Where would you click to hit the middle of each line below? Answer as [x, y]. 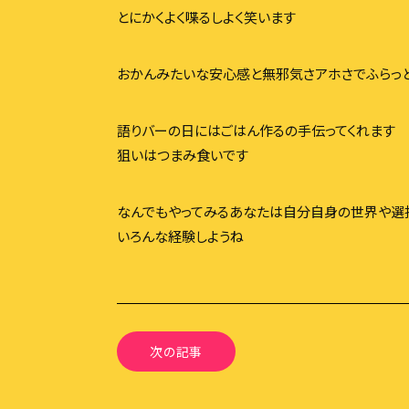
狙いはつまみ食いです [183, 154]
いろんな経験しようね [180, 236]
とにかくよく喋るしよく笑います [206, 16]
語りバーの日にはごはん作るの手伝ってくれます [256, 130]
